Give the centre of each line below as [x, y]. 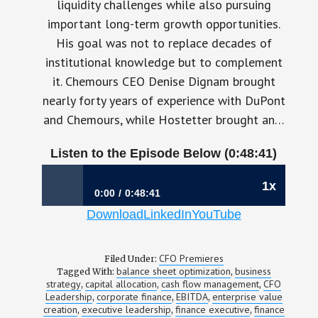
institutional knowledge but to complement [164, 62]
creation [60, 309]
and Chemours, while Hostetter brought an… [164, 120]
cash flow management [210, 284]
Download [115, 214]
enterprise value [247, 297]
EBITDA [192, 297]
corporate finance [134, 297]
